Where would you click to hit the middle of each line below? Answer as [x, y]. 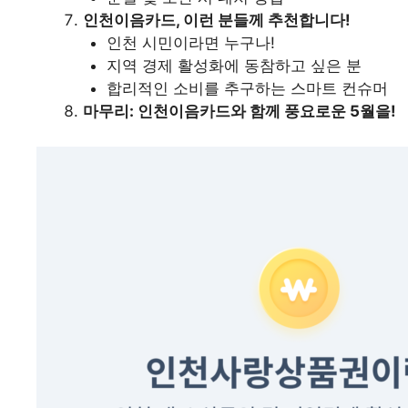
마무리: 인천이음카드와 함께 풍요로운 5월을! [240, 112]
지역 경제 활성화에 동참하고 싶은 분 [234, 66]
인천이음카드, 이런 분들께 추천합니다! [217, 20]
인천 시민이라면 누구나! [190, 43]
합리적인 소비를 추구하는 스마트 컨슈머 [247, 89]
